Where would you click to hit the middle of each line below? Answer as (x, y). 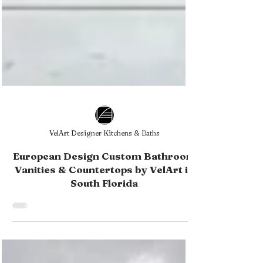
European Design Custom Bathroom (104, 203)
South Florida (104, 230)
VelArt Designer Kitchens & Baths (104, 180)
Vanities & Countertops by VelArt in (104, 216)
